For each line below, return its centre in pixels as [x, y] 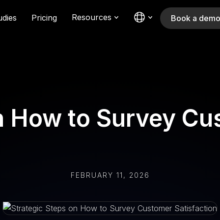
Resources [92, 17]
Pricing [44, 17]
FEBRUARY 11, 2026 [110, 175]
